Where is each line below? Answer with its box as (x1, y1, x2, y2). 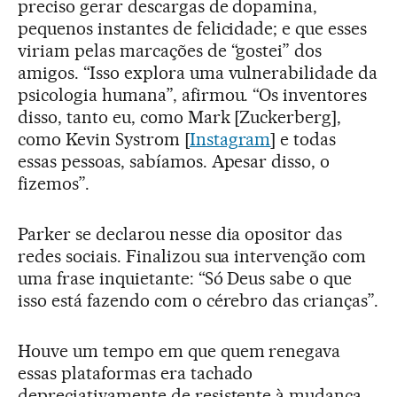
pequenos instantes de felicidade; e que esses (18, 17, 368, 39)
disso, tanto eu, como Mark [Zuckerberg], (18, 105, 342, 128)
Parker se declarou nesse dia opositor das (18, 222, 343, 245)
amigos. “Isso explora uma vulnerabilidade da (18, 61, 378, 83)
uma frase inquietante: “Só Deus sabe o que (18, 267, 353, 289)
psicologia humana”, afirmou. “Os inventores (18, 83, 368, 105)
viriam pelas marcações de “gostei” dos (18, 39, 323, 61)
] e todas (270, 128, 337, 150)
